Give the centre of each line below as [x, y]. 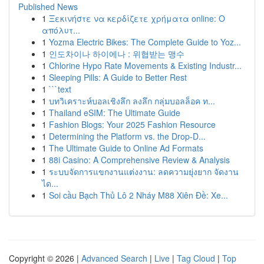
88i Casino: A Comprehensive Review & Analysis [139, 160]
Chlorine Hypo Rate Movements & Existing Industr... [145, 65]
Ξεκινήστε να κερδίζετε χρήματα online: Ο [137, 18]
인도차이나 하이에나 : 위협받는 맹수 [117, 54]
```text [60, 89]
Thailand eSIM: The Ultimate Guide [115, 113]
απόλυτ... [61, 30]
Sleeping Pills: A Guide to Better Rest [118, 77]
